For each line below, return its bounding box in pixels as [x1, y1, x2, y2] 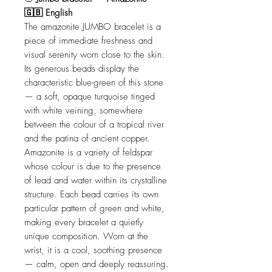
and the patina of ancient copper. [24, 132, 150, 145]
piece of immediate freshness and [24, 35, 152, 47]
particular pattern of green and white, [24, 202, 165, 215]
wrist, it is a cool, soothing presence [24, 244, 162, 257]
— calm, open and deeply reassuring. [24, 258, 169, 271]
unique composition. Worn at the [24, 230, 148, 243]
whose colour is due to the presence [24, 160, 161, 173]
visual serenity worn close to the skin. [24, 49, 165, 61]
